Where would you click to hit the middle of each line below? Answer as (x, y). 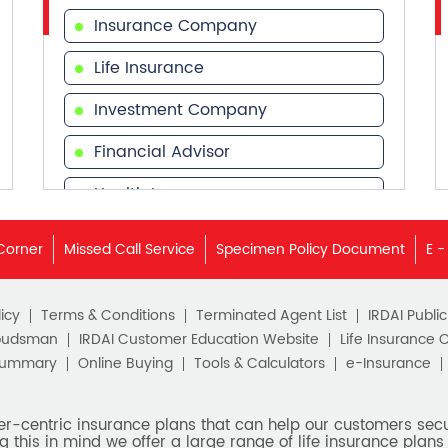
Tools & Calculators (259, 363)
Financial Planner (163, 277)
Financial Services (166, 235)
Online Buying (125, 363)
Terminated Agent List (271, 315)
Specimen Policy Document (310, 249)
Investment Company (181, 109)
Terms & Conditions (107, 315)
